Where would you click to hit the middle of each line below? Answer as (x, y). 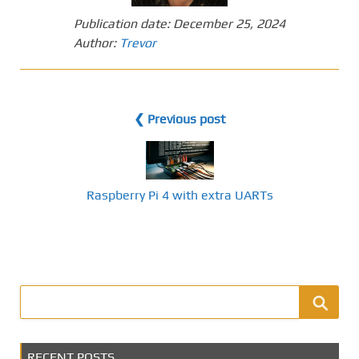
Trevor (138, 43)
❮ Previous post (179, 119)
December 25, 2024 (229, 24)
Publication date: (123, 24)
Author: (97, 43)
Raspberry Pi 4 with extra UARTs (179, 195)
